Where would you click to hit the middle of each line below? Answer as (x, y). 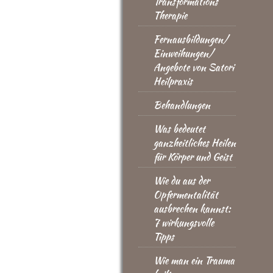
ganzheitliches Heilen (195, 143)
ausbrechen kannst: (192, 209)
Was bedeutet (179, 129)
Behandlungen (182, 105)
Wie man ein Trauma (194, 261)
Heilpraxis (173, 81)
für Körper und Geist (193, 157)
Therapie (170, 16)
